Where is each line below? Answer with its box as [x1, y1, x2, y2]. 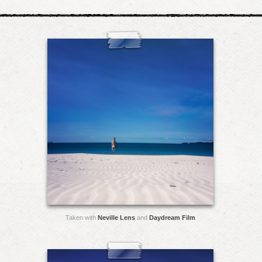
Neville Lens [98, 214, 135, 221]
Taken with [65, 214, 98, 221]
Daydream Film [149, 214, 195, 221]
